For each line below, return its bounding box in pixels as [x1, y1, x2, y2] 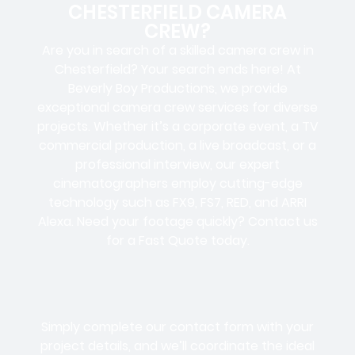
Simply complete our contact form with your [41, 317, 314, 336]
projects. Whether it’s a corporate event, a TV [36, 117, 319, 136]
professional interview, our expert [75, 155, 280, 174]
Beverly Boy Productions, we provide [67, 79, 288, 98]
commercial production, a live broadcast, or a [39, 136, 316, 155]
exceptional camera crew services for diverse [37, 98, 318, 117]
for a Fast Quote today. [105, 231, 250, 250]
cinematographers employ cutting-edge [52, 174, 303, 193]
